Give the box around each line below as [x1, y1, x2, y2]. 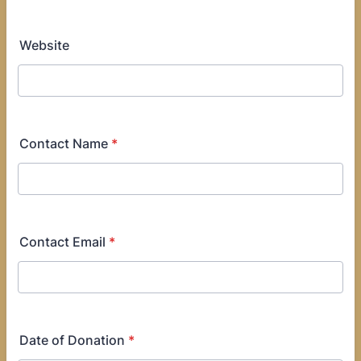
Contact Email [19, 234, 106, 250]
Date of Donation [19, 332, 125, 348]
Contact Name [19, 135, 108, 151]
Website [19, 37, 69, 53]
